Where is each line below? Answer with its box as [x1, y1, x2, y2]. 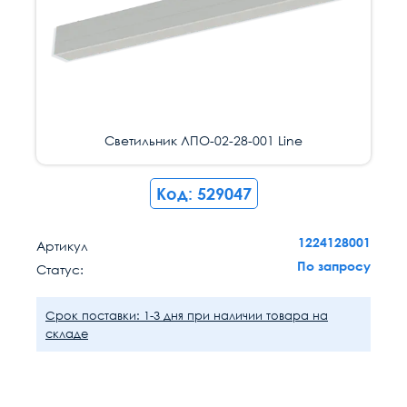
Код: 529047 [155, 184, 252, 203]
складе [45, 326, 88, 341]
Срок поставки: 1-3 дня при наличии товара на [45, 308, 328, 323]
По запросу [297, 258, 371, 273]
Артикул [36, 238, 88, 253]
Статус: [36, 262, 84, 277]
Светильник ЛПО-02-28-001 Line [104, 133, 303, 148]
